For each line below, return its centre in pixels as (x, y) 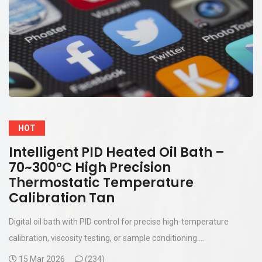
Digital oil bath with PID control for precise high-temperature (119, 221)
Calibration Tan (62, 198)
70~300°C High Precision (90, 167)
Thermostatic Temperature (101, 182)
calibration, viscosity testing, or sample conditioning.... (106, 238)
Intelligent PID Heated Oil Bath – (117, 152)
